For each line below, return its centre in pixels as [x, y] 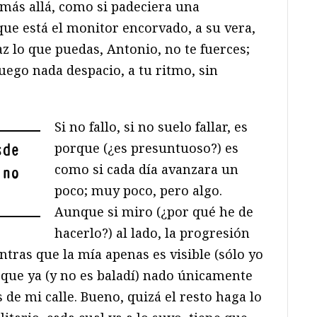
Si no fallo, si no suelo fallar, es [151, 126]
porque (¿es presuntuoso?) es [147, 148]
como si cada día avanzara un [147, 169]
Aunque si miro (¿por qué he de [154, 211]
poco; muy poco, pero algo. [139, 190]
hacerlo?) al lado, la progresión [152, 232]
